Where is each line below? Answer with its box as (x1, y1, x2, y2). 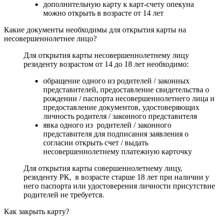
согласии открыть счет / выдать (43, 138, 148, 147)
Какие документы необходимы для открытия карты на (4, 25, 186, 34)
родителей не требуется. (24, 190, 104, 199)
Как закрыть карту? (4, 207, 69, 216)
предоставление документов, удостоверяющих (43, 103, 199, 111)
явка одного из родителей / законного (43, 120, 171, 129)
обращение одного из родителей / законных (43, 76, 190, 85)
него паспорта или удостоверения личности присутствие (24, 181, 215, 190)
